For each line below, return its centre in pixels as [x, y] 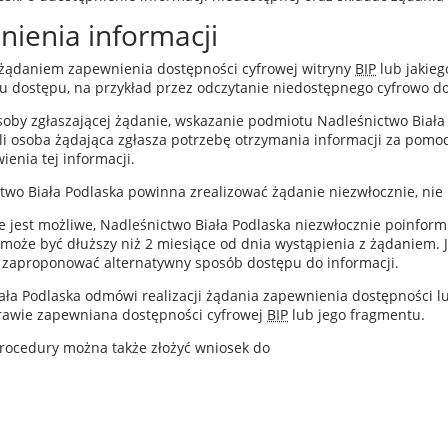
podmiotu [282, 120]
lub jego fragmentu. [356, 314]
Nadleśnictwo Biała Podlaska [195, 224]
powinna [157, 191]
